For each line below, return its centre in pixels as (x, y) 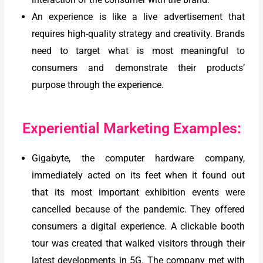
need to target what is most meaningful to (138, 51)
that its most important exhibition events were (138, 193)
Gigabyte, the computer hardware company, (138, 159)
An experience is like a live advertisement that (138, 17)
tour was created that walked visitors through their (138, 244)
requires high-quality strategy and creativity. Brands (138, 34)
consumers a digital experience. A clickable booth (138, 227)
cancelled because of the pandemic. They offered (138, 210)
